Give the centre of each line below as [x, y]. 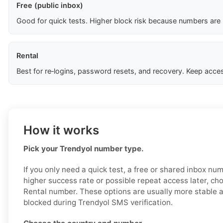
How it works [61, 130]
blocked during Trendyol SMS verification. [98, 203]
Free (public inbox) [50, 5]
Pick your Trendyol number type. [84, 149]
